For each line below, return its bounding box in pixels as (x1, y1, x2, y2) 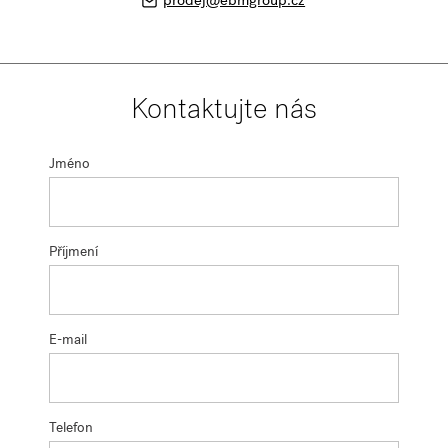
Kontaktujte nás (131, 96, 317, 127)
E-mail (48, 333, 87, 348)
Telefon (48, 421, 93, 436)
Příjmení (48, 245, 98, 260)
